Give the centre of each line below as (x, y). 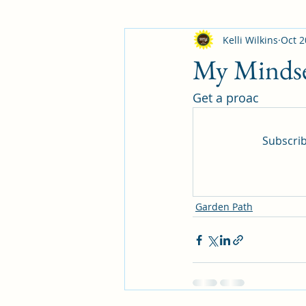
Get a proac (226, 98)
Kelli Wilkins (250, 40)
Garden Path (224, 207)
